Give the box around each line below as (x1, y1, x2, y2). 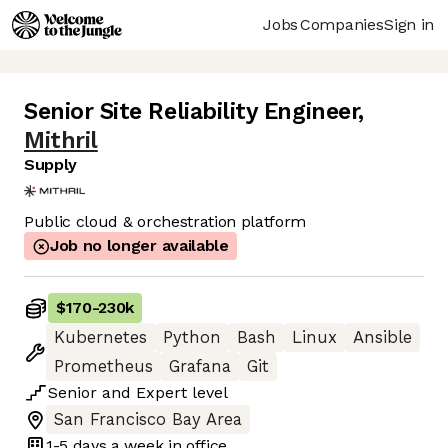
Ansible (353, 328, 412, 348)
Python (163, 328, 221, 348)
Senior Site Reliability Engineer (24, 98, 359, 126)
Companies (300, 14, 384, 34)
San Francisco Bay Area (54, 410, 242, 430)
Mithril (24, 127, 98, 155)
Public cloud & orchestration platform (24, 212, 307, 232)
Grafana (169, 357, 231, 377)
